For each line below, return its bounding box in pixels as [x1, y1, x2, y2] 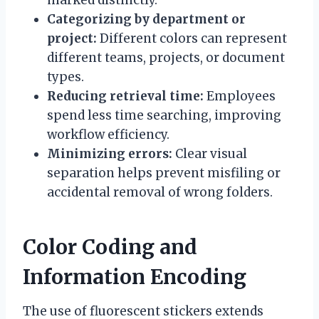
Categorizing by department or [47, 11, 246, 27]
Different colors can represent [97, 30, 287, 46]
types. [47, 68, 84, 85]
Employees [204, 88, 276, 104]
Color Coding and [23, 234, 197, 260]
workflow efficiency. [47, 126, 169, 142]
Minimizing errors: [47, 145, 172, 162]
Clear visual [172, 145, 247, 162]
